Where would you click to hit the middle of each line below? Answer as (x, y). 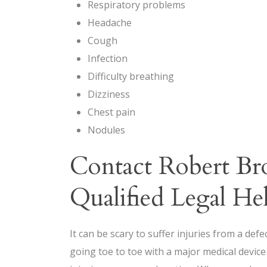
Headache (110, 23)
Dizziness (109, 94)
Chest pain (111, 112)
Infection (108, 59)
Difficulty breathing (131, 77)
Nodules (106, 130)
